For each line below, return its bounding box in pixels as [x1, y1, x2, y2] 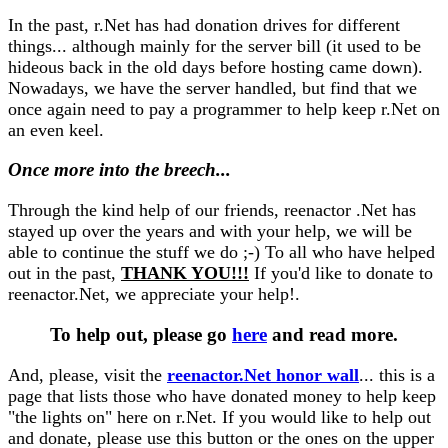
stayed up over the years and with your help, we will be [8, 221, 412, 242]
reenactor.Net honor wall [167, 364, 359, 385]
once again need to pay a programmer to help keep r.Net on [8, 98, 440, 119]
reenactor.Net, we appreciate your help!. [8, 284, 300, 305]
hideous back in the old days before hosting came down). [8, 56, 423, 77]
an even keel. [8, 119, 104, 140]
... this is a [359, 364, 435, 385]
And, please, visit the [8, 364, 167, 385]
